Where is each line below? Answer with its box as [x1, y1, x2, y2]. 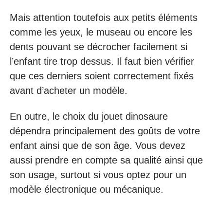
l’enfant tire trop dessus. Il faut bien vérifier [10, 56, 194, 67]
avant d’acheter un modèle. [10, 85, 127, 96]
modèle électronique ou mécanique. [10, 183, 163, 195]
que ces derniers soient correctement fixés [10, 71, 194, 81]
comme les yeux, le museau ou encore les [10, 27, 192, 37]
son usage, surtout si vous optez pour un [10, 169, 186, 180]
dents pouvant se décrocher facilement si [10, 41, 187, 52]
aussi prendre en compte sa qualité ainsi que [10, 154, 203, 165]
